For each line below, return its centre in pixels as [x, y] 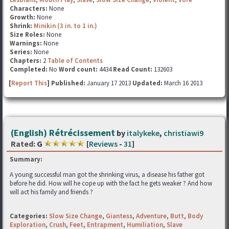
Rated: [23, 144]
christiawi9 [184, 133]
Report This [29, 83]
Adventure [151, 216]
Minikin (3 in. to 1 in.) [65, 26]
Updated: [147, 83]
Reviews [103, 144]
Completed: [29, 69]
